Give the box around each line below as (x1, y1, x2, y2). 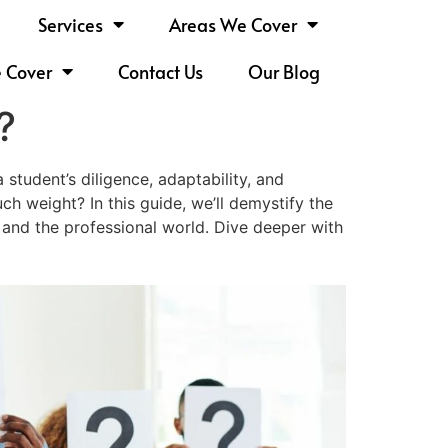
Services (37, 11, 103, 37)
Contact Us (118, 58, 204, 84)
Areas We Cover (168, 11, 297, 37)
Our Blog (248, 58, 321, 84)
